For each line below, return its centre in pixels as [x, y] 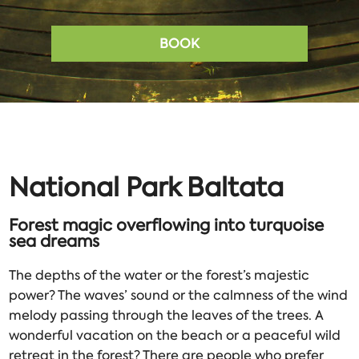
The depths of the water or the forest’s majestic [159, 276]
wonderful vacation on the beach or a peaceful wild [175, 336]
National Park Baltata [147, 187]
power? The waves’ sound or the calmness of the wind [179, 296]
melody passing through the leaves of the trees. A [167, 316]
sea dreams [54, 242]
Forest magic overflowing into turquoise [167, 226]
